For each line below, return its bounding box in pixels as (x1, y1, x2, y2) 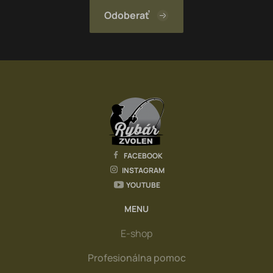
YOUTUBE (126, 179, 160, 190)
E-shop (121, 227, 152, 240)
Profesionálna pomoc (87, 251, 186, 264)
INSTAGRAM (122, 165, 165, 175)
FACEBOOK (124, 150, 163, 161)
